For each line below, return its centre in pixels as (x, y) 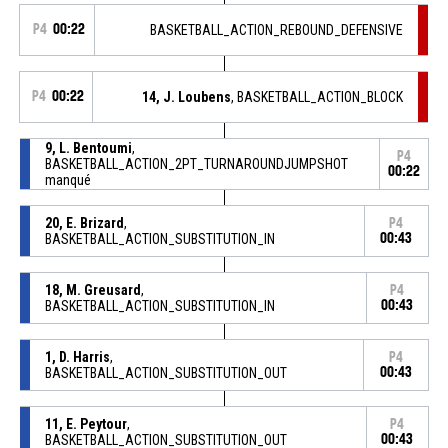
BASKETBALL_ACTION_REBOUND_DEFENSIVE (277, 29)
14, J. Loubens (187, 96)
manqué (67, 179)
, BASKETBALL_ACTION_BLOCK (317, 96)
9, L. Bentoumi (88, 147)
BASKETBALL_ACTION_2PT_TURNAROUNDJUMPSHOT (196, 163)
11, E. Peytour (85, 423)
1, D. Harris (77, 356)
